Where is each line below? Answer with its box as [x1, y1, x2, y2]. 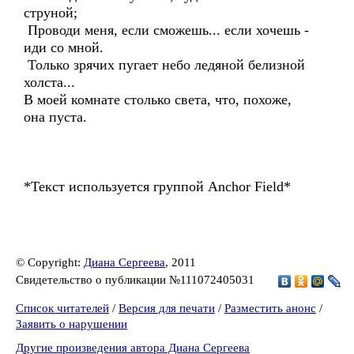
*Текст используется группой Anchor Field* [24, 179, 291, 194]
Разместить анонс [224, 302, 316, 314]
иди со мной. [24, 40, 104, 55]
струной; [24, 5, 77, 21]
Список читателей [16, 302, 109, 314]
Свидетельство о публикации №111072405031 [16, 273, 258, 286]
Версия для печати [119, 302, 215, 314]
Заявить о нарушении [16, 318, 127, 330]
